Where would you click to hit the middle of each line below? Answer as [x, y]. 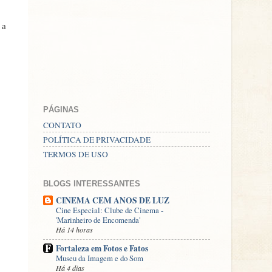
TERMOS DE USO [76, 154]
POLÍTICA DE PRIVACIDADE [97, 139]
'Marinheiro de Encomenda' [98, 219]
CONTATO [62, 125]
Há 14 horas [74, 229]
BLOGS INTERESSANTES [92, 183]
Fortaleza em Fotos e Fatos [102, 248]
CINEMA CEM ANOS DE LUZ [113, 200]
